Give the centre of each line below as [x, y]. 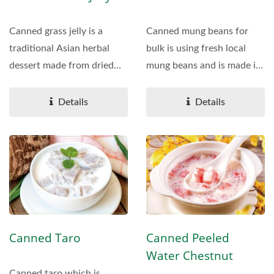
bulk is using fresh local [196, 49]
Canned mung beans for [197, 31]
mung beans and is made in [204, 66]
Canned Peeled [188, 238]
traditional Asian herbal [59, 49]
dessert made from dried [61, 66]
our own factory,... [186, 83]
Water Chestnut [190, 255]
